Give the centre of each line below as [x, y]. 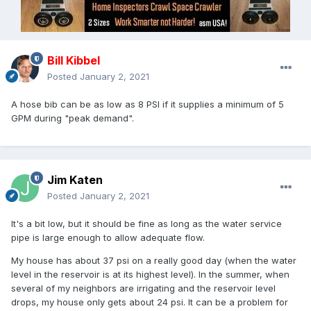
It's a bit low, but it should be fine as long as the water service [146, 224]
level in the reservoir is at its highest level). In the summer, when [150, 275]
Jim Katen [75, 180]
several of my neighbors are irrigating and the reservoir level [143, 288]
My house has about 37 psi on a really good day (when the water [154, 261]
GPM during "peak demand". [73, 118]
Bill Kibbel [74, 61]
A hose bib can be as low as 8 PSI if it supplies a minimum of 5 [148, 104]
